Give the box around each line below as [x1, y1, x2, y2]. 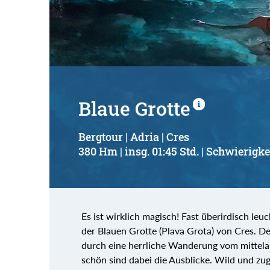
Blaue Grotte [78, 95, 190, 121]
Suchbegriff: [69, 25, 120, 37]
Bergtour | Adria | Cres [78, 130, 189, 144]
